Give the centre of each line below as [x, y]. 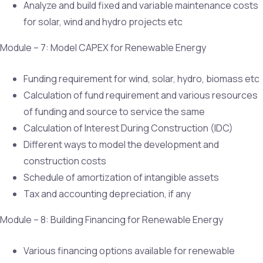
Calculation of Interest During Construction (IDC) [128, 128]
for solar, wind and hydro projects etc [103, 21]
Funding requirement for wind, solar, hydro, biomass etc [141, 78]
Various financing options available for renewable [129, 250]
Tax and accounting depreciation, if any [107, 193]
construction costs [65, 161]
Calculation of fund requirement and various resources [141, 95]
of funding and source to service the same [114, 111]
